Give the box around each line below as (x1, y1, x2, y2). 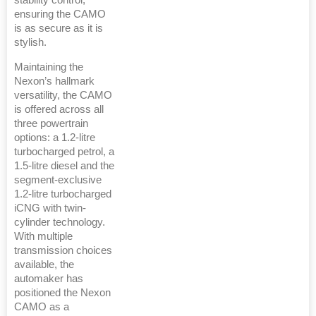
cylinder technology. (14, 217, 105, 229)
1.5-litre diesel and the (14, 160, 114, 172)
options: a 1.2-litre (14, 132, 95, 144)
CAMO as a (14, 301, 69, 313)
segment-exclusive (14, 174, 102, 186)
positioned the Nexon (14, 287, 111, 299)
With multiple (14, 231, 73, 243)
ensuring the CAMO (14, 8, 106, 20)
